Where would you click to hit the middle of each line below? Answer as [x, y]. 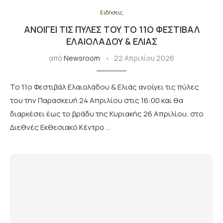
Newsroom [82, 58]
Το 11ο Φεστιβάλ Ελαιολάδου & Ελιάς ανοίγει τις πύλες [105, 87]
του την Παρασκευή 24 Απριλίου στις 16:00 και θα [97, 100]
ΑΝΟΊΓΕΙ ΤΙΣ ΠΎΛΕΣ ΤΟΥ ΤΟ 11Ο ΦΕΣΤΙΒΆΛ [111, 29]
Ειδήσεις [111, 12]
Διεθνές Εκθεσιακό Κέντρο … [60, 127]
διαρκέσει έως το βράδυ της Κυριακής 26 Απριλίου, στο [107, 114]
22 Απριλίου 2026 [144, 58]
